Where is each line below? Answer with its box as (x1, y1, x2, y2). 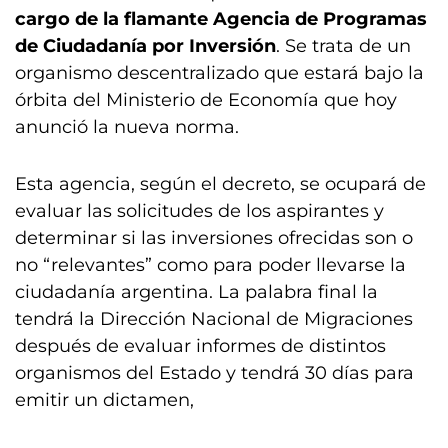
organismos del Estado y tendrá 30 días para (15, 361, 414, 384)
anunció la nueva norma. (15, 115, 239, 138)
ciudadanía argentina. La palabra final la (15, 280, 378, 303)
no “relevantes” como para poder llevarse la (15, 253, 406, 276)
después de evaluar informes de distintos (15, 334, 386, 357)
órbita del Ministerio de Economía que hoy (15, 88, 397, 111)
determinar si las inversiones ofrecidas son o (15, 226, 413, 249)
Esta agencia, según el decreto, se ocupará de (15, 172, 426, 195)
